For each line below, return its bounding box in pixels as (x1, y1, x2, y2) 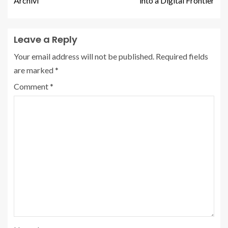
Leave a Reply (14, 33, 77, 46)
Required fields (156, 51, 208, 61)
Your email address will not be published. (14, 51, 154, 61)
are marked (14, 65, 55, 75)
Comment (14, 81, 50, 91)
